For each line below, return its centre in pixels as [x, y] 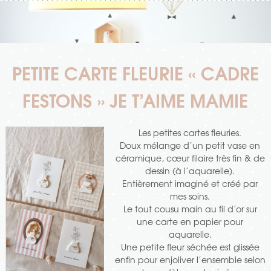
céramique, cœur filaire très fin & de [190, 158]
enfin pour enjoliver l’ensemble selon [190, 259]
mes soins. [190, 196]
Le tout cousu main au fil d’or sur [190, 208]
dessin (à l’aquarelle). [190, 170]
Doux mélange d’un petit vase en [190, 145]
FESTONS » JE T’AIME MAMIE [135, 100]
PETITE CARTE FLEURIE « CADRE [135, 73]
